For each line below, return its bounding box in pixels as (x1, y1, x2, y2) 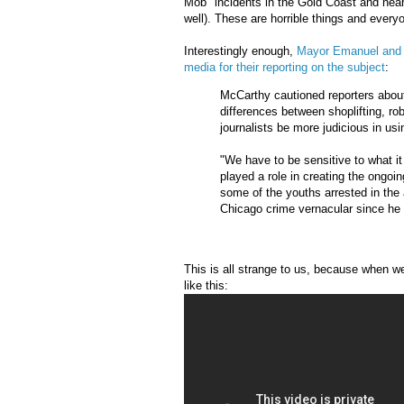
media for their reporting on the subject (184, 60, 385, 75)
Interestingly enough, (184, 44, 297, 59)
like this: (184, 279, 228, 293)
